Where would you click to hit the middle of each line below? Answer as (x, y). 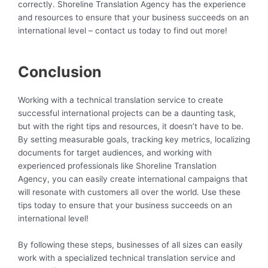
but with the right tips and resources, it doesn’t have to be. (131, 126)
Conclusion (60, 71)
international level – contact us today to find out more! (123, 30)
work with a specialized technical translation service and (127, 258)
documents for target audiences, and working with (115, 152)
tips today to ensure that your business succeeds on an (125, 205)
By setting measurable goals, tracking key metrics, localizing (134, 139)
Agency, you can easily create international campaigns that (133, 179)
